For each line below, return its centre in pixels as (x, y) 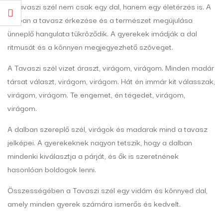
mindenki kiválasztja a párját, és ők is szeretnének (93, 156)
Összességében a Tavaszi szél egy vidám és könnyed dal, (108, 190)
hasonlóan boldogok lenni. (52, 169)
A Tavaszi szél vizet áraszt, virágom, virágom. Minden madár (111, 67)
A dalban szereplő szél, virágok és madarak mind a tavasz (108, 129)
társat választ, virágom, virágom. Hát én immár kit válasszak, (111, 81)
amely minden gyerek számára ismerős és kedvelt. (94, 203)
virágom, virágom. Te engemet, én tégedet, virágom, (96, 94)
